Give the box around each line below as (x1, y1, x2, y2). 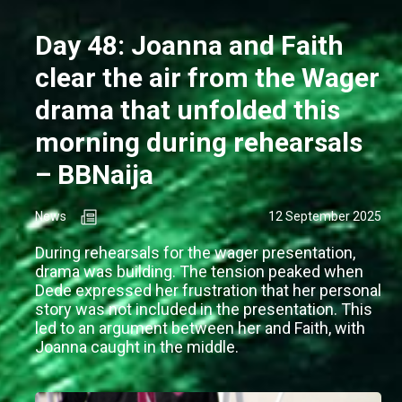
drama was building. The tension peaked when (35, 262, 363, 282)
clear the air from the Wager (35, 62, 380, 94)
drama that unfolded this (35, 94, 340, 127)
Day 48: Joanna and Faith (35, 30, 344, 62)
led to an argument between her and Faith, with (35, 319, 365, 338)
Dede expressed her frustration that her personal (35, 281, 381, 301)
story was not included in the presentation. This (35, 300, 372, 319)
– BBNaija (35, 159, 153, 191)
